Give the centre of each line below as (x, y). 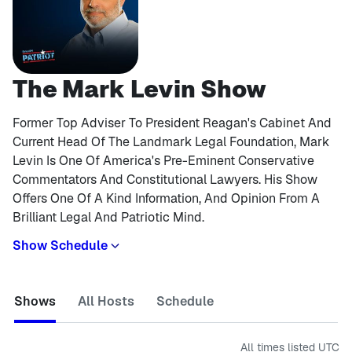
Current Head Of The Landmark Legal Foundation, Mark (171, 142)
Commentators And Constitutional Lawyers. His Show (165, 180)
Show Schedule (60, 245)
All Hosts (106, 301)
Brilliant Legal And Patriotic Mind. (108, 217)
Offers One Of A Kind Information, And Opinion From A (166, 198)
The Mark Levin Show (139, 89)
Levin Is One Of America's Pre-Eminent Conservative (163, 161)
